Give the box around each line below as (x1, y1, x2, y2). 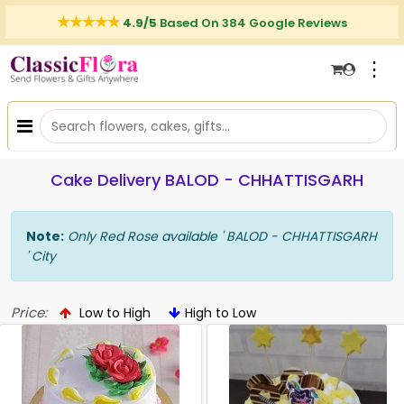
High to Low (185, 304, 256, 322)
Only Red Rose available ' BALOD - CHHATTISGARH (64, 227, 377, 245)
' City (26, 247, 56, 265)
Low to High (76, 304, 151, 322)
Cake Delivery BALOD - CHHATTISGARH (50, 169, 363, 191)
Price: (11, 303, 47, 322)
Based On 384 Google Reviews (160, 14, 347, 32)
